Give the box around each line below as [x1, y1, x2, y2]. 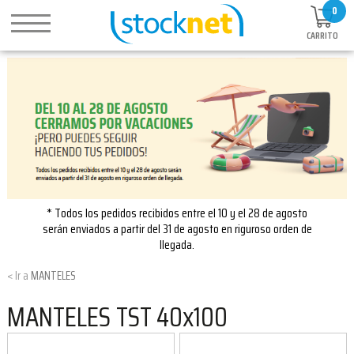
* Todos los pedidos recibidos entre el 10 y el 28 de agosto [47, 202, 307, 223]
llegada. [160, 234, 194, 254]
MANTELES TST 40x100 [7, 295, 228, 339]
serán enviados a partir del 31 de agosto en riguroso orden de [42, 218, 312, 239]
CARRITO [307, 28, 338, 43]
